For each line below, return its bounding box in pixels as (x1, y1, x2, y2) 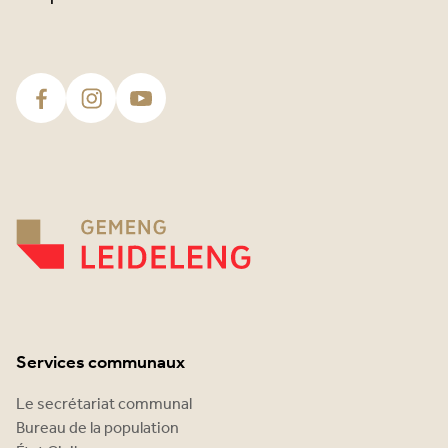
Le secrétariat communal (16, 389, 192, 420)
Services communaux (16, 346, 185, 380)
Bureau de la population (16, 413, 179, 444)
